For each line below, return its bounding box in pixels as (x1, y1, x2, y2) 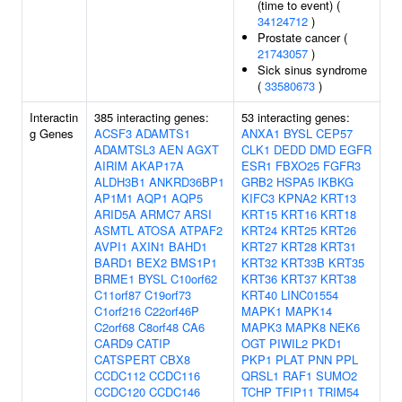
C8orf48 (138, 319, 179, 336)
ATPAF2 (179, 222, 223, 239)
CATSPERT (94, 351, 156, 368)
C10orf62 (170, 270, 217, 287)
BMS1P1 (170, 254, 217, 271)
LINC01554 (281, 286, 338, 303)
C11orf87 (94, 286, 141, 303)
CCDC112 (94, 367, 145, 384)
